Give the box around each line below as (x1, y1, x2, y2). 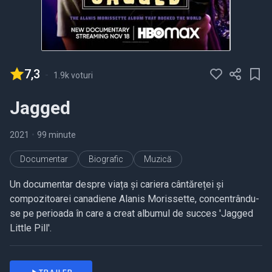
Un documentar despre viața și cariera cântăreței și (10, 178, 223, 191)
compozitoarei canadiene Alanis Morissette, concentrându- (10, 193, 259, 205)
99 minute (37, 130, 76, 140)
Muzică (144, 154, 172, 165)
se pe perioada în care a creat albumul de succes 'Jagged (10, 208, 253, 220)
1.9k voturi (53, 70, 93, 81)
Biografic (89, 154, 123, 165)
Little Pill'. (10, 222, 52, 234)
